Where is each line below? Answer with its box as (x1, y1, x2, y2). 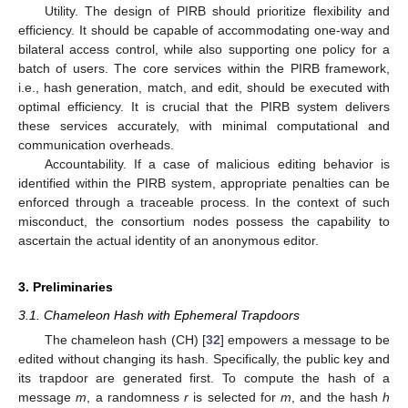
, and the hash (291, 390, 382, 405)
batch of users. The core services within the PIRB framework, (18, 61, 390, 76)
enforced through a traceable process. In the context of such (18, 195, 390, 210)
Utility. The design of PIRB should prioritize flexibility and (44, 4, 390, 19)
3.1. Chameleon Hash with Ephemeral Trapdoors (18, 308, 300, 323)
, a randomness (87, 390, 184, 405)
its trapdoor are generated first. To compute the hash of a (18, 371, 390, 386)
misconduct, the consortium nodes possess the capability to (18, 214, 390, 229)
